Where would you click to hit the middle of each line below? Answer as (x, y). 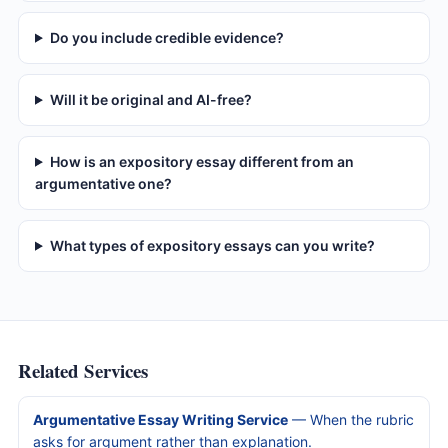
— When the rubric (351, 419)
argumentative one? (103, 183)
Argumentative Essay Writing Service (160, 419)
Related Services (83, 370)
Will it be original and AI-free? (150, 99)
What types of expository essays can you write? (212, 245)
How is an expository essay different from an (201, 161)
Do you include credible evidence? (166, 37)
